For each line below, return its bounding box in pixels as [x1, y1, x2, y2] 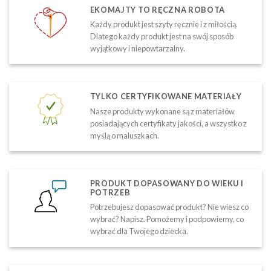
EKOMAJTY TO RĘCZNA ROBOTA [90, 4, 225, 15]
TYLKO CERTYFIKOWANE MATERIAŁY [90, 91, 242, 102]
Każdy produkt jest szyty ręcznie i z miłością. [90, 19, 238, 30]
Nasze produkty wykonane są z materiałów [90, 106, 235, 116]
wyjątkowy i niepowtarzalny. [90, 44, 185, 54]
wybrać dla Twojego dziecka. [90, 226, 188, 237]
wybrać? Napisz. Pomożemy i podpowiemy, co [90, 214, 244, 224]
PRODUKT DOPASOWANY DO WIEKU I [90, 178, 244, 188]
